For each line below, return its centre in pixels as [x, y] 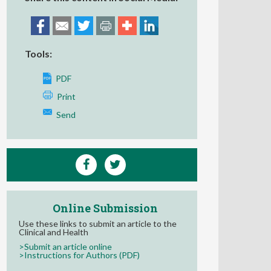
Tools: [38, 54]
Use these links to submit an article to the [98, 224]
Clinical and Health [54, 232]
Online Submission [105, 208]
